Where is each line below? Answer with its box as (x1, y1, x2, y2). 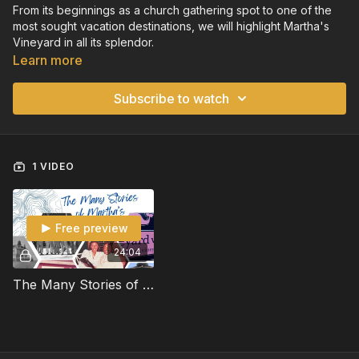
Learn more (13, 51, 83, 68)
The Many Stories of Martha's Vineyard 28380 (143, 276, 154, 292)
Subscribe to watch (114, 90, 229, 107)
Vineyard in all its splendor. (13, 34, 154, 49)
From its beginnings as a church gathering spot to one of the (13, 2, 332, 17)
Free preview (54, 221, 128, 236)
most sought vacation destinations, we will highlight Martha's (13, 18, 329, 33)
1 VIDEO (29, 159, 75, 172)
